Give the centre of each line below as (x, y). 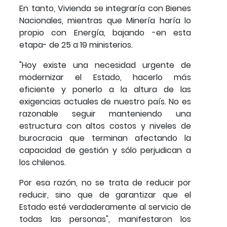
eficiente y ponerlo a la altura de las (105, 89)
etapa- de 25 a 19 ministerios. (76, 45)
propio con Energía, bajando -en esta (105, 32)
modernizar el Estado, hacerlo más (105, 77)
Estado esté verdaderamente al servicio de (105, 207)
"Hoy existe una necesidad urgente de (105, 65)
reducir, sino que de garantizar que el (105, 195)
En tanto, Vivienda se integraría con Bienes (105, 8)
